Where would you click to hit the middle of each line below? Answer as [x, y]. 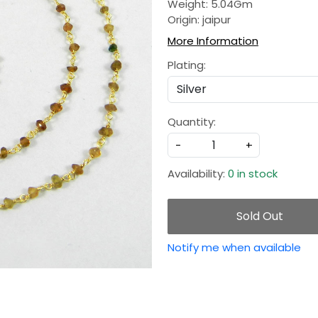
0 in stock [253, 174]
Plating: [187, 65]
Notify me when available [234, 248]
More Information [213, 41]
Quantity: [192, 122]
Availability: [196, 174]
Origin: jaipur [199, 20]
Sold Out [260, 216]
